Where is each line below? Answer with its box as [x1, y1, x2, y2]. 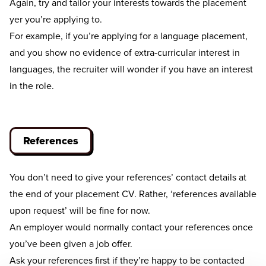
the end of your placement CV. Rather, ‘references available [9, 187, 256, 201]
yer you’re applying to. [9, 12, 102, 26]
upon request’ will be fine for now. [9, 204, 150, 217]
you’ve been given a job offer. [9, 237, 132, 251]
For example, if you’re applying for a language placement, [9, 29, 248, 43]
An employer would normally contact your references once [9, 220, 253, 234]
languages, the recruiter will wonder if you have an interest [9, 62, 253, 76]
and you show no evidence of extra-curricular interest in [9, 46, 240, 59]
